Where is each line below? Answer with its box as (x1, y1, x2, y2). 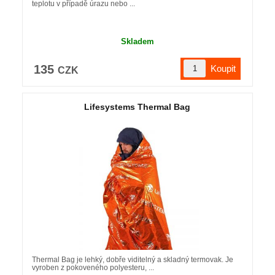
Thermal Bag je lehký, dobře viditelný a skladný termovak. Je (31, 255, 233, 264)
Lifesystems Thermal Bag (84, 101, 191, 112)
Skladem (120, 36, 154, 46)
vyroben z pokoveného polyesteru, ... (31, 263, 154, 272)
